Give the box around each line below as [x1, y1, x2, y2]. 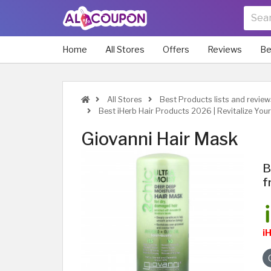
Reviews [207, 44, 242, 55]
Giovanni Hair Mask [81, 128, 238, 149]
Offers [163, 44, 189, 55]
